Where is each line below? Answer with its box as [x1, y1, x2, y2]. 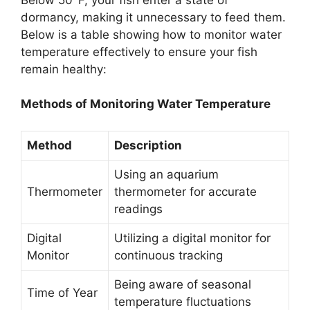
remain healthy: [21, 62, 107, 76]
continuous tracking [114, 248, 223, 262]
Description [114, 138, 182, 152]
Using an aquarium [114, 167, 219, 181]
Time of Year [27, 285, 98, 300]
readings [114, 201, 163, 216]
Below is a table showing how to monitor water [21, 27, 282, 42]
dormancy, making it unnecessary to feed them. [21, 10, 286, 24]
